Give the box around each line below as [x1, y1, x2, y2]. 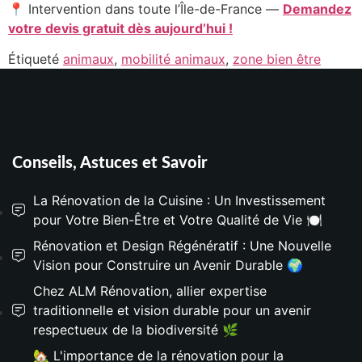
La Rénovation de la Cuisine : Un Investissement [33, 192, 326, 209]
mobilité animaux [121, 51, 225, 68]
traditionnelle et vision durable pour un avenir [33, 302, 311, 319]
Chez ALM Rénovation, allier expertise [33, 283, 267, 300]
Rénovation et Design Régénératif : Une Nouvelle [33, 238, 331, 255]
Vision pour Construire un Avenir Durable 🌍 [33, 257, 303, 274]
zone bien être [233, 51, 321, 68]
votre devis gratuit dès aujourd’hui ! [8, 19, 233, 36]
